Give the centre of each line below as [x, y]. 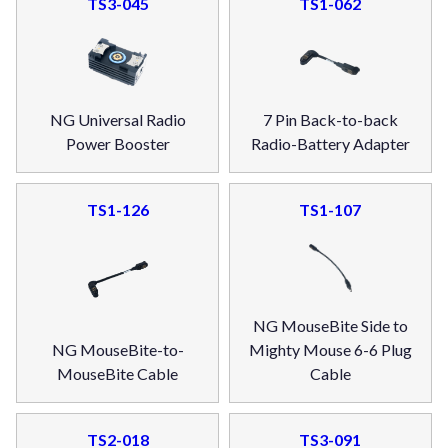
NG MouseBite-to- [117, 349]
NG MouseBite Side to [330, 325]
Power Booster [117, 144]
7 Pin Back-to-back [330, 120]
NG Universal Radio [117, 120]
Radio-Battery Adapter [330, 144]
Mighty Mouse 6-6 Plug [330, 349]
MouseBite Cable [118, 373]
